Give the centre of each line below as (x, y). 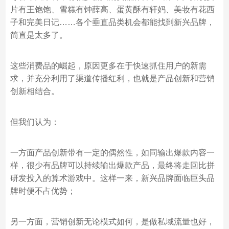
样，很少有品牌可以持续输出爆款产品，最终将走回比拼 (112, 165)
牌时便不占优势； (43, 191)
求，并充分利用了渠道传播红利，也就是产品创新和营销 (112, 78)
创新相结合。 (35, 91)
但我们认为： (35, 122)
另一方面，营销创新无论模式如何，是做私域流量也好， (112, 222)
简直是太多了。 (39, 35)
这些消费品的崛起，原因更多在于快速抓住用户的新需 (108, 66)
